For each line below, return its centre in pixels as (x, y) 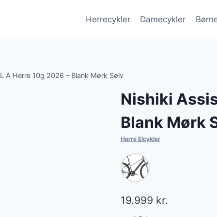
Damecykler (163, 19)
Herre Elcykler (140, 139)
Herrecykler (108, 19)
